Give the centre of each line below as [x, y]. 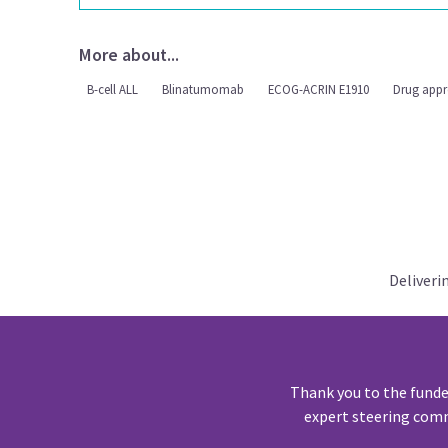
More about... [129, 54]
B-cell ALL [113, 88]
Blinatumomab [203, 88]
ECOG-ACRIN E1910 [319, 88]
